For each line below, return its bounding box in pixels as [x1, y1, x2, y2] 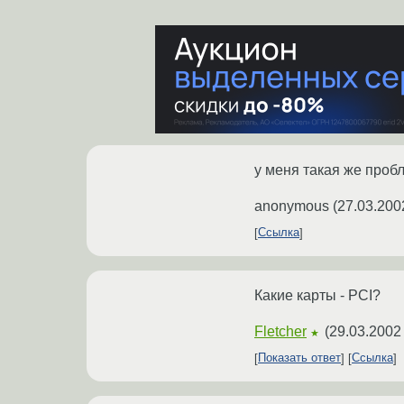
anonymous [254, 197, 329, 214]
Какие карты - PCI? [254, 287, 381, 303]
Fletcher [254, 323, 307, 339]
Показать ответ [258, 351, 341, 365]
